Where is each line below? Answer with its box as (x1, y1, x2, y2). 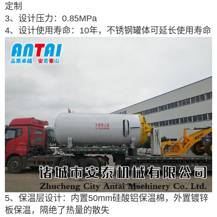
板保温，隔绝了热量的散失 (5, 205, 109, 215)
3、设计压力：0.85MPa (5, 14, 97, 23)
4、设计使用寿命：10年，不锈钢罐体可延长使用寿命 (5, 26, 211, 35)
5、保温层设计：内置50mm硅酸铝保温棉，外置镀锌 (5, 193, 208, 203)
